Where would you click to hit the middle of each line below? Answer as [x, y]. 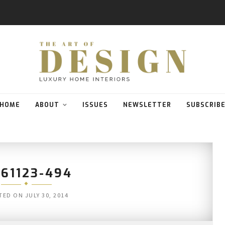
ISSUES [95, 105]
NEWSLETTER [147, 105]
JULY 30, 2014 [47, 195]
